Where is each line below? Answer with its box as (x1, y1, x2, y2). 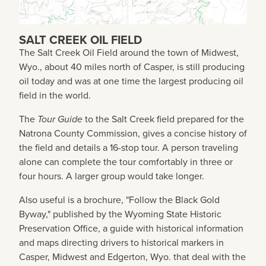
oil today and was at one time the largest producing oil (19, 74, 243, 88)
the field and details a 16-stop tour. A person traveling (19, 141, 238, 155)
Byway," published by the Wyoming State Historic (19, 207, 221, 221)
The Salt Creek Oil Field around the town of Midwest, (19, 46, 239, 60)
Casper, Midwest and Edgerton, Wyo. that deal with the (19, 250, 246, 264)
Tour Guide (37, 112, 83, 126)
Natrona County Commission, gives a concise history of (19, 126, 247, 141)
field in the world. (19, 88, 91, 103)
